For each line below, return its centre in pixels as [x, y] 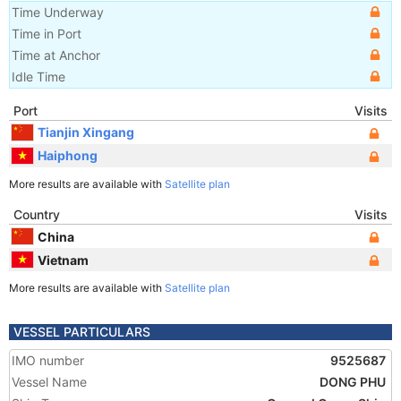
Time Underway [58, 12]
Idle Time [38, 77]
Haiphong [68, 155]
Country [37, 214]
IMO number [48, 360]
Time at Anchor [56, 55]
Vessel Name [49, 382]
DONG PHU [353, 382]
